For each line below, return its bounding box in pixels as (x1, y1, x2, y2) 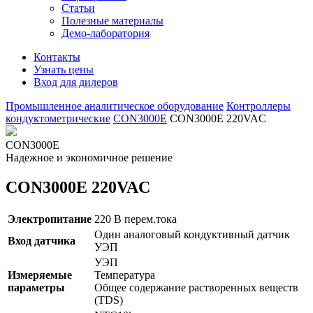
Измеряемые (8, 268, 72, 281)
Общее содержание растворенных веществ (94, 281, 298, 293)
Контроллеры (226, 100, 291, 112)
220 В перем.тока (94, 212, 177, 225)
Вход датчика (8, 234, 75, 247)
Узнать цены (34, 64, 94, 76)
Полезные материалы (61, 15, 163, 27)
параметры (8, 281, 65, 293)
